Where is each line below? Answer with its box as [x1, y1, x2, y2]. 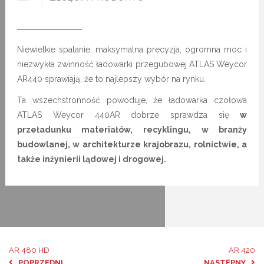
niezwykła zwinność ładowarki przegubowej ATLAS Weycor [16, 60, 247, 70]
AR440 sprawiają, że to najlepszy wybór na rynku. [16, 74, 208, 84]
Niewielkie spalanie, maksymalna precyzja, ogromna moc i [16, 45, 247, 55]
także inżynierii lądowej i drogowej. [16, 154, 168, 164]
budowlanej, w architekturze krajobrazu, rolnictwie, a [16, 140, 247, 150]
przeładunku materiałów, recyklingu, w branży [16, 125, 247, 135]
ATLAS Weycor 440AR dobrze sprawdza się [16, 110, 230, 120]
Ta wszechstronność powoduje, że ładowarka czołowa [16, 95, 247, 105]
